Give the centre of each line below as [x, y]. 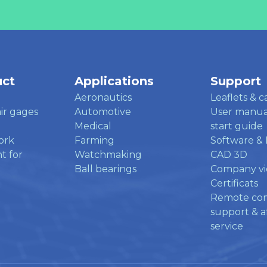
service [227, 226]
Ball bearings [105, 169]
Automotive [103, 111]
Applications [114, 81]
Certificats [234, 183]
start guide [237, 126]
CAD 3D [229, 154]
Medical [93, 126]
